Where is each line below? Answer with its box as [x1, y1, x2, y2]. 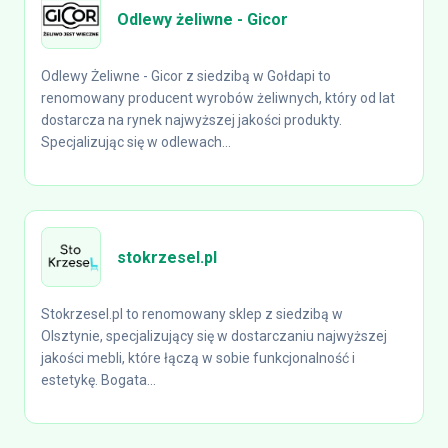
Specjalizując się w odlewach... [41, 134, 231, 150]
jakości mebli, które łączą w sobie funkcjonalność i [41, 350, 355, 366]
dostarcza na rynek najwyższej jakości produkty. [41, 112, 342, 128]
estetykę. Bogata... [41, 372, 156, 388]
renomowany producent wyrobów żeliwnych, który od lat [41, 90, 395, 106]
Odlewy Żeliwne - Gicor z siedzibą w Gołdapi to [41, 68, 331, 84]
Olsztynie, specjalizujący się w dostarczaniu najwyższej [41, 328, 387, 344]
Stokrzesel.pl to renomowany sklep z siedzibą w [41, 306, 343, 322]
